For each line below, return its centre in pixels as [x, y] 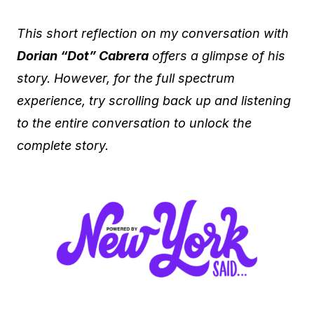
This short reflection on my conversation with [153, 33]
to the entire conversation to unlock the [134, 123]
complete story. [63, 145]
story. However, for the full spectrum [126, 78]
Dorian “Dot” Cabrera [83, 56]
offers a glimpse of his [217, 56]
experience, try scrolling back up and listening [154, 101]
